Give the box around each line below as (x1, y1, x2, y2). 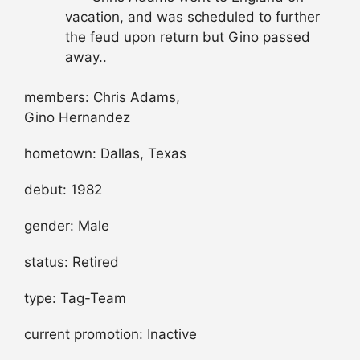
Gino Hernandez (24, 109, 130, 126)
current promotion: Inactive (24, 326, 197, 343)
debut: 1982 (24, 182, 102, 198)
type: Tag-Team (24, 290, 126, 307)
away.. (65, 48, 107, 65)
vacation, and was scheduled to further (65, 8, 320, 25)
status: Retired (24, 254, 119, 271)
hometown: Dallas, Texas (24, 145, 186, 162)
